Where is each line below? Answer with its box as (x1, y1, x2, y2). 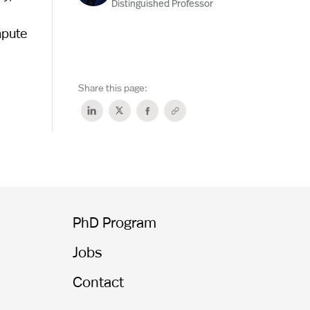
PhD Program (73, 212, 157, 232)
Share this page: (77, 80, 147, 94)
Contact (73, 271, 125, 291)
